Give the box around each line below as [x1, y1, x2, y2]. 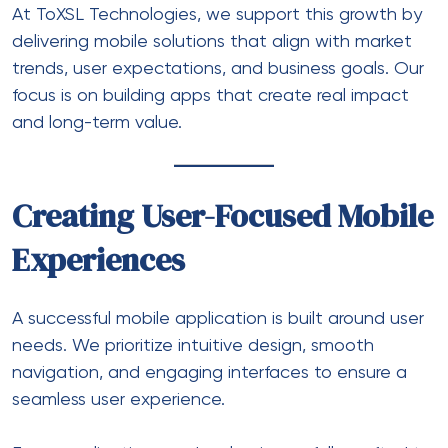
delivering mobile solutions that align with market [12, 32, 412, 51]
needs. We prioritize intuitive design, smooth [12, 336, 374, 355]
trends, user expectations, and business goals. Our [12, 59, 424, 78]
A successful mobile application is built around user [12, 309, 424, 328]
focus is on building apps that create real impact [12, 86, 409, 105]
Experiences [12, 237, 185, 282]
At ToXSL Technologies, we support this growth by [12, 5, 422, 24]
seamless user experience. [12, 390, 225, 409]
